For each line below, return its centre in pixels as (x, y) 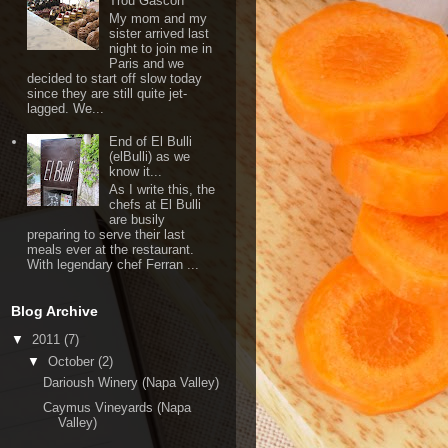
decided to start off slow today (115, 79)
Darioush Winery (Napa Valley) (131, 383)
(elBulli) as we (150, 157)
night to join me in (161, 49)
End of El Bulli (151, 142)
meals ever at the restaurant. (111, 249)
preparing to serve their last (106, 234)
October (72, 361)
